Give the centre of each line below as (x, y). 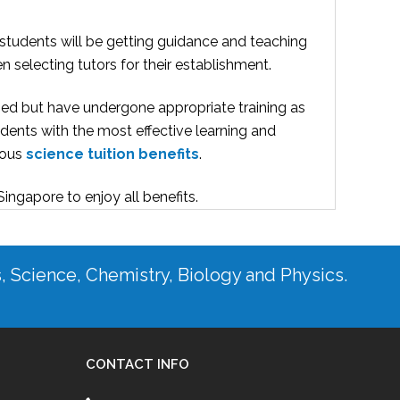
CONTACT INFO (137, 364)
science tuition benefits (112, 154)
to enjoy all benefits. (133, 196)
